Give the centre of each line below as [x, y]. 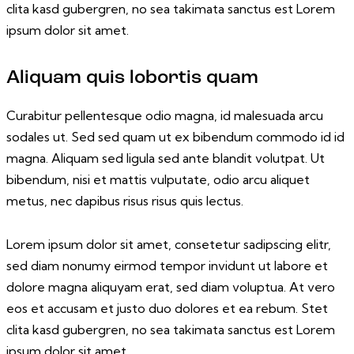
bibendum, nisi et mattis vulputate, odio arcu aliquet [158, 179]
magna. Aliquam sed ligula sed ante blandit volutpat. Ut [166, 158]
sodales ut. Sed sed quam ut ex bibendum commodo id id [175, 136]
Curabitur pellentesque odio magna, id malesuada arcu [165, 115]
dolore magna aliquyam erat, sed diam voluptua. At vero [171, 286]
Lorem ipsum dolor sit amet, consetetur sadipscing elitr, [169, 244]
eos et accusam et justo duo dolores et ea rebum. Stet [167, 308]
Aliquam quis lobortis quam [132, 78]
